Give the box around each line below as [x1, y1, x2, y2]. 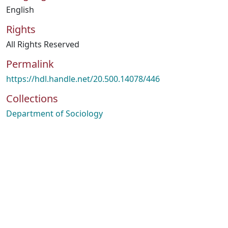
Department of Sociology [6, 108, 103, 119]
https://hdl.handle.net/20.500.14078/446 [6, 73, 160, 84]
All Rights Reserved [6, 39, 79, 50]
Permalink [6, 57, 54, 71]
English [6, 4, 34, 15]
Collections [6, 92, 58, 105]
